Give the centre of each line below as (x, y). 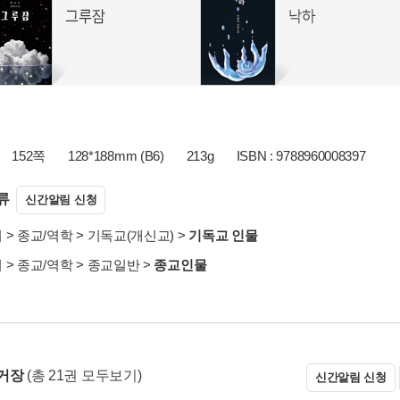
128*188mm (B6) (116, 156)
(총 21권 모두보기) (84, 375)
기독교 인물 (223, 235)
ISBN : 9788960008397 (301, 156)
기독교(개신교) (131, 235)
